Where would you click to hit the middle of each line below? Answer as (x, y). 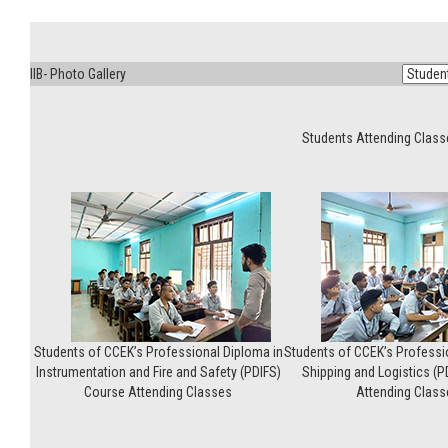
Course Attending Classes (158, 392)
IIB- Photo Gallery (78, 74)
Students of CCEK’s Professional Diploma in (158, 352)
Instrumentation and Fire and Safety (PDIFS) (158, 372)
